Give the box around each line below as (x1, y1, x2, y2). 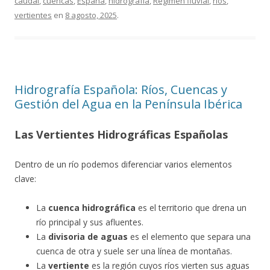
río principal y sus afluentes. (36, 216, 143, 228)
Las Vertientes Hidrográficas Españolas (14, 127, 228, 142)
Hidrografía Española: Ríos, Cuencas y (14, 81, 227, 98)
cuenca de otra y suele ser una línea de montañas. (36, 245, 232, 257)
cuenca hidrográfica (48, 202, 136, 213)
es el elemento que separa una (128, 231, 251, 242)
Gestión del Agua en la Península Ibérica (14, 96, 242, 112)
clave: (14, 173, 36, 184)
